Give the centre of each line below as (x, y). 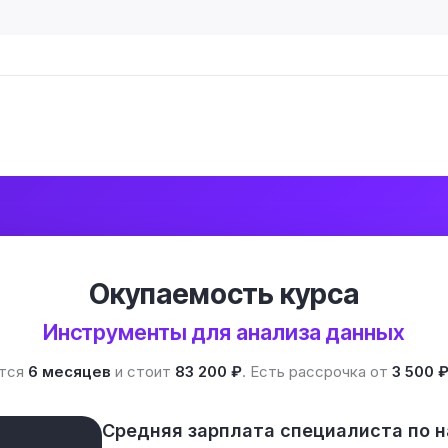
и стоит (143, 371)
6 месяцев (69, 371)
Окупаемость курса (224, 294)
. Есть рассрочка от (317, 371)
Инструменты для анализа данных (224, 332)
